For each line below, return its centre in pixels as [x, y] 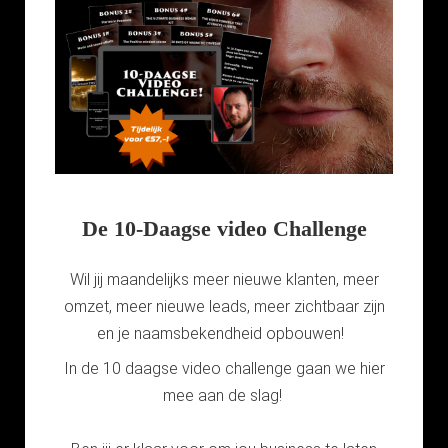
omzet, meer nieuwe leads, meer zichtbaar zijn [224, 307]
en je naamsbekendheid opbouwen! [224, 334]
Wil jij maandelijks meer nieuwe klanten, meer [224, 280]
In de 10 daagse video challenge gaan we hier [224, 369]
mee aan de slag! [224, 396]
